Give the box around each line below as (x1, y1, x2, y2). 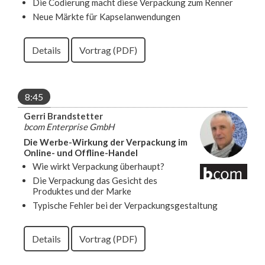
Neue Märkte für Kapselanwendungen (33, 11, 180, 22)
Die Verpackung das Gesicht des (33, 174, 157, 186)
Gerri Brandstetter (24, 110, 103, 121)
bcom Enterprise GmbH (24, 121, 114, 132)
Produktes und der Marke (33, 185, 131, 196)
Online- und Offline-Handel (24, 147, 138, 158)
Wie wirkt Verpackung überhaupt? (33, 160, 164, 172)
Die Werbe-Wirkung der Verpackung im (24, 136, 188, 147)
